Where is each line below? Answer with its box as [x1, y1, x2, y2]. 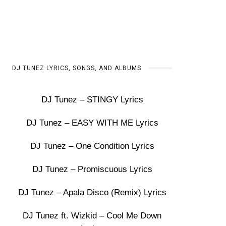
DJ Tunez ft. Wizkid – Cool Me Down [23, 211, 162, 220]
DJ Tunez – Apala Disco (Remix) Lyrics [18, 188, 166, 197]
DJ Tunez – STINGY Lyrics [41, 95, 143, 104]
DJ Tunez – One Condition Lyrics [30, 141, 154, 151]
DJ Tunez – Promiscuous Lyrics [32, 164, 152, 174]
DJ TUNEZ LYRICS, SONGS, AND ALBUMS [12, 65, 142, 72]
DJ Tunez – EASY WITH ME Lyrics [26, 118, 158, 128]
